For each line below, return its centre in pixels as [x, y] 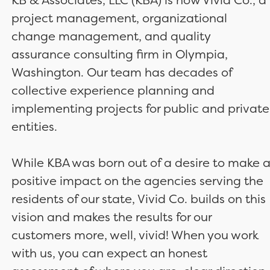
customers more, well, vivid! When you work [135, 235]
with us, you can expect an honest [109, 253]
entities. [34, 126]
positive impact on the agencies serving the [137, 181]
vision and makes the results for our [111, 217]
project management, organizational [119, 18]
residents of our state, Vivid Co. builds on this [138, 199]
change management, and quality [111, 36]
